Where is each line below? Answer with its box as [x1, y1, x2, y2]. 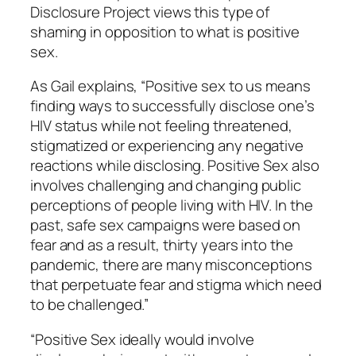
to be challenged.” [30, 294, 149, 315]
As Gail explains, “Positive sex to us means [30, 75, 311, 97]
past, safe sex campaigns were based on [30, 215, 301, 236]
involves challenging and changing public [30, 175, 301, 196]
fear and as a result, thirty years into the [30, 234, 293, 256]
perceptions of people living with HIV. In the [30, 195, 313, 216]
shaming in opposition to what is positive [30, 21, 300, 42]
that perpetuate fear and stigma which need [30, 274, 322, 296]
